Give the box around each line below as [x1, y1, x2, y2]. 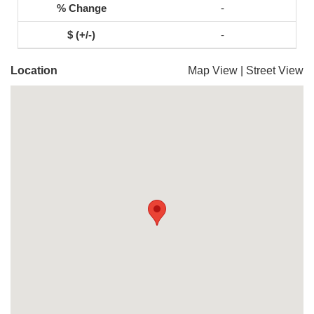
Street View [246, 64, 303, 76]
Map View [188, 64, 238, 76]
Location [11, 64, 57, 76]
